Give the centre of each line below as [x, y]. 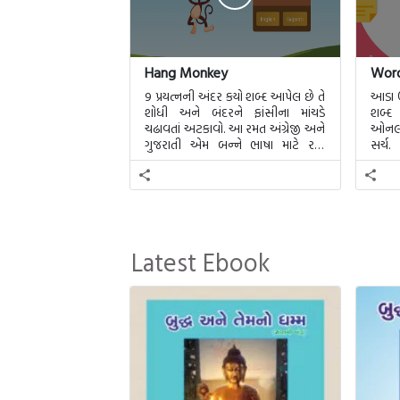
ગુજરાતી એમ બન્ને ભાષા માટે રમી [235, 144]
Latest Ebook [201, 262]
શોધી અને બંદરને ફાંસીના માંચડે [235, 112]
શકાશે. [159, 160]
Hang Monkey [186, 72]
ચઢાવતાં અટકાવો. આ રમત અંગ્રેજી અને [235, 128]
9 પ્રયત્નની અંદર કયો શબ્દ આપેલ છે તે [235, 96]
